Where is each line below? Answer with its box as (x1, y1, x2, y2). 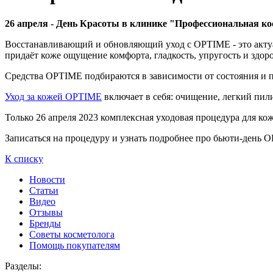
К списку (5, 153, 43, 164)
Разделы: (5, 260, 41, 271)
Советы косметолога (29, 229, 115, 239)
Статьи (29, 185, 58, 196)
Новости (29, 174, 65, 185)
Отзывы (29, 207, 63, 218)
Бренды (29, 218, 61, 229)
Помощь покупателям (29, 239, 120, 250)
